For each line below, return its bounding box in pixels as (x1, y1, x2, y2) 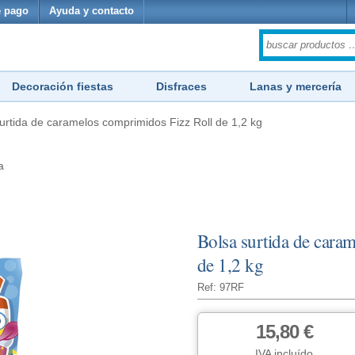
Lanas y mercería (250, 80, 342, 93)
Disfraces (156, 80, 207, 93)
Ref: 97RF (197, 282, 244, 293)
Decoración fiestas (12, 80, 113, 93)
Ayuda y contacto (49, 6, 134, 17)
